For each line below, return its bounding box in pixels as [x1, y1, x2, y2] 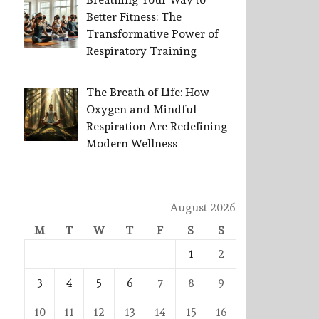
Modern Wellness [86, 137, 177, 151]
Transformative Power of [86, 27, 219, 41]
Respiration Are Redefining [86, 120, 227, 134]
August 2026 [170, 201, 236, 215]
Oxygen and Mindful [86, 103, 197, 117]
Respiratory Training [86, 44, 197, 58]
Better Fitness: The [86, 10, 182, 24]
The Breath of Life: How [86, 85, 209, 100]
